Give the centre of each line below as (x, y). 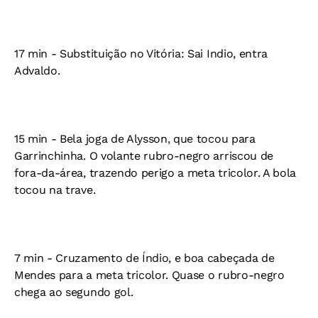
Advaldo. (37, 71)
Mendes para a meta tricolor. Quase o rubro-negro (149, 275)
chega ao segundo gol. (74, 292)
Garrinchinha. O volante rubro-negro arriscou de (144, 156)
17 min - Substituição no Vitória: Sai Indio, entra (141, 54)
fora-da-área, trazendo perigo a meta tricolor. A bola (155, 173)
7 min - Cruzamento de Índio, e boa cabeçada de (144, 258)
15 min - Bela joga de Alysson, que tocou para (135, 139)
